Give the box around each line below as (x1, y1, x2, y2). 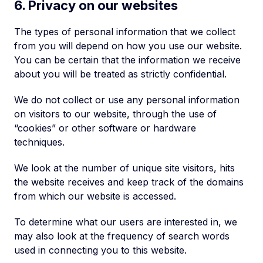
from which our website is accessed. (14, 190, 176, 202)
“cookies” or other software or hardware (14, 122, 196, 134)
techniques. (14, 136, 65, 148)
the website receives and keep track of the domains (14, 176, 244, 188)
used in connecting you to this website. (14, 244, 187, 256)
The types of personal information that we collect (14, 26, 235, 38)
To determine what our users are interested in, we (14, 216, 237, 228)
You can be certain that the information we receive (14, 54, 241, 66)
